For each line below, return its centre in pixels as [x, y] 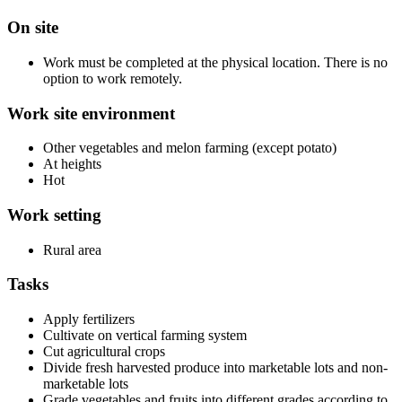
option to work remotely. [113, 78]
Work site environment [91, 113]
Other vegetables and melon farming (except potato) [190, 148]
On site [33, 28]
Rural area [72, 249]
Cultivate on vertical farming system [145, 336]
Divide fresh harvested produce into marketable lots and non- [215, 368]
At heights [72, 164]
